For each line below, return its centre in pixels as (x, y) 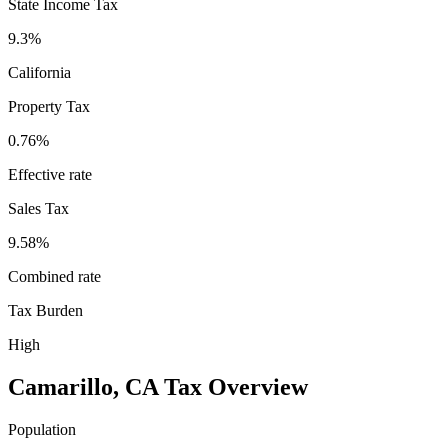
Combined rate (54, 276)
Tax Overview (233, 386)
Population (42, 429)
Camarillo (60, 386)
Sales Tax (38, 208)
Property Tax (49, 106)
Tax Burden (45, 310)
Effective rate (50, 174)
